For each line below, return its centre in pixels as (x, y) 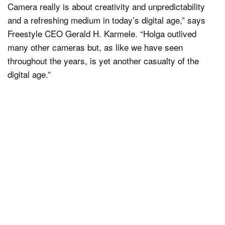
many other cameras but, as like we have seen (95, 47)
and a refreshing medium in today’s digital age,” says (106, 20)
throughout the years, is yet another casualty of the (103, 60)
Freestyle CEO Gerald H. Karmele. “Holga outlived (102, 33)
